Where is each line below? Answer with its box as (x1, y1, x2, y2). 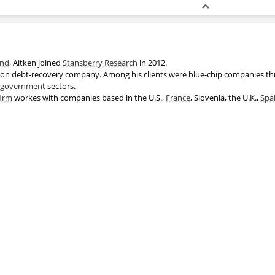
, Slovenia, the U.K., (190, 91, 260, 103)
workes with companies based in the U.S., (12, 91, 166, 103)
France (166, 91, 190, 103)
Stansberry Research (63, 56, 137, 68)
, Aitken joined (9, 56, 63, 68)
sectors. (45, 80, 76, 91)
